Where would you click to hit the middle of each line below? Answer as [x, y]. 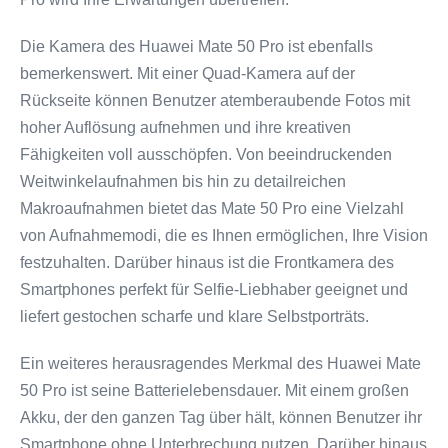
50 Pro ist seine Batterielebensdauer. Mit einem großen [214, 390]
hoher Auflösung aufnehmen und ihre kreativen [185, 127]
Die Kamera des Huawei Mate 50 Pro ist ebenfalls [196, 46]
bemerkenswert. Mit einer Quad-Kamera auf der [187, 73]
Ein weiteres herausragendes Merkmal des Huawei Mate [220, 363]
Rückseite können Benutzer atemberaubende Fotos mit [215, 100]
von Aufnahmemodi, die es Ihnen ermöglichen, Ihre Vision [224, 235]
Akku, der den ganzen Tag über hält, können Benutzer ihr [221, 417]
